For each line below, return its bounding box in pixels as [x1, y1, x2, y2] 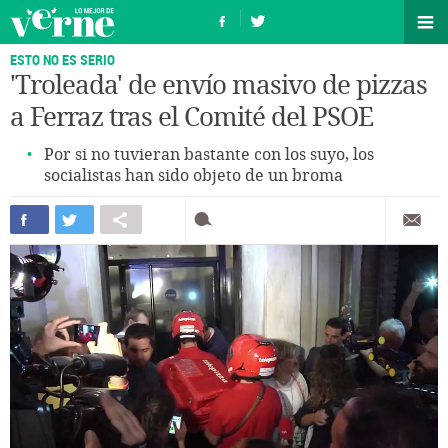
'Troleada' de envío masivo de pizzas [10, 70, 427, 101]
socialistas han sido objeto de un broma [44, 166, 343, 185]
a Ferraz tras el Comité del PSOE [10, 102, 373, 133]
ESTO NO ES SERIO [10, 50, 115, 69]
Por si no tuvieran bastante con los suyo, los [44, 145, 374, 164]
